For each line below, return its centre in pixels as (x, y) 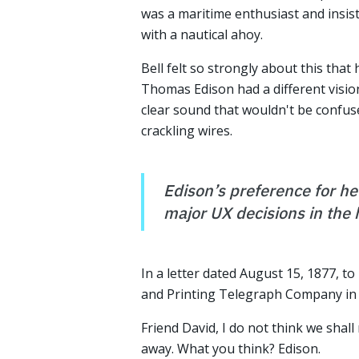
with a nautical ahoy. (202, 34)
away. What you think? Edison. (231, 349)
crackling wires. (187, 131)
